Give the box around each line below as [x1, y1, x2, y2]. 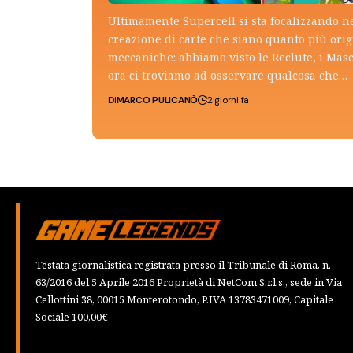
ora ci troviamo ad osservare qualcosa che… [108, 68, 347, 84]
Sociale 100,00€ [35, 309, 108, 324]
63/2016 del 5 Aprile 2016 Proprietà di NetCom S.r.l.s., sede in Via [35, 274, 342, 289]
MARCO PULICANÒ [116, 94, 199, 107]
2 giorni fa [206, 94, 250, 107]
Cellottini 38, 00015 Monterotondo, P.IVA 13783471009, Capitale [35, 292, 333, 307]
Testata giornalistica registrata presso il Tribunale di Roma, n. [35, 257, 331, 272]
